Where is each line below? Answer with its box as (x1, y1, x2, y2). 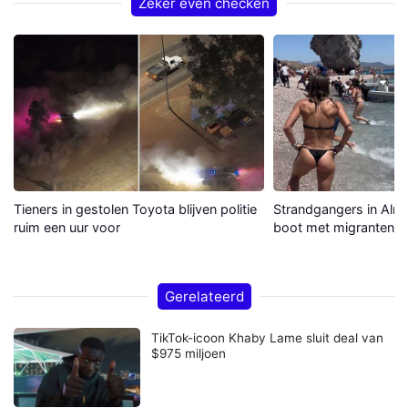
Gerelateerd (164, 287, 244, 305)
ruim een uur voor (14, 219, 120, 235)
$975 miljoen (151, 345, 227, 361)
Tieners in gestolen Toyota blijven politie (14, 200, 257, 217)
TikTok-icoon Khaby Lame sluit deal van (151, 330, 384, 345)
